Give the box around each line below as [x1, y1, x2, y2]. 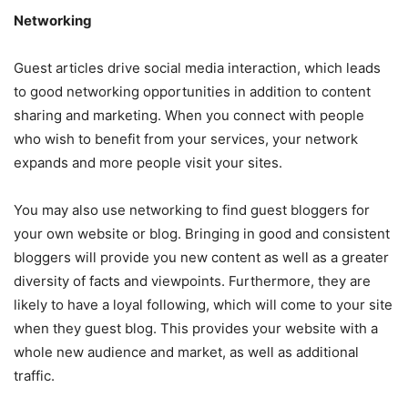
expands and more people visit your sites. [14, 153, 282, 171]
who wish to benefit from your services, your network [14, 129, 358, 148]
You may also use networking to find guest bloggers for [14, 200, 370, 219]
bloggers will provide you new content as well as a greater [14, 248, 389, 266]
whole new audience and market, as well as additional [14, 342, 359, 361]
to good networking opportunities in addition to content [14, 82, 371, 100]
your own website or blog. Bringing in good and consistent [14, 224, 390, 242]
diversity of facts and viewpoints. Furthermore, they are [14, 271, 371, 290]
